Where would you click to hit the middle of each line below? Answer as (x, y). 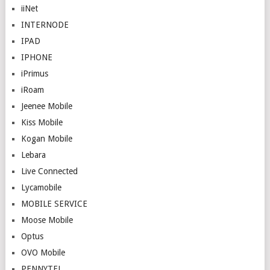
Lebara (33, 155)
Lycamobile (41, 187)
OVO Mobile (43, 253)
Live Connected (49, 171)
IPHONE (36, 57)
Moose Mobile (47, 220)
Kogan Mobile (46, 139)
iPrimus (34, 74)
